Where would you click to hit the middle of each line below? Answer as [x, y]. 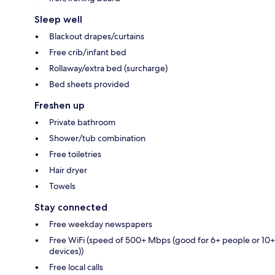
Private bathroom [82, 122]
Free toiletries [75, 154]
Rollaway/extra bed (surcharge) [108, 68]
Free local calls [76, 267]
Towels [62, 186]
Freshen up [60, 106]
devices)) [66, 251]
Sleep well [58, 20]
